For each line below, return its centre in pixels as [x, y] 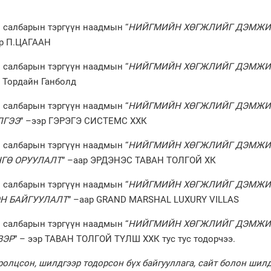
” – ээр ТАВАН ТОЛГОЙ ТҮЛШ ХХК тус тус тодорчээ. [124, 239]
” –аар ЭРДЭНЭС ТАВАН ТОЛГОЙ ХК [139, 161]
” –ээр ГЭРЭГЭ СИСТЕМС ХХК [83, 121]
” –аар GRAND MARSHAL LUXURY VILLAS [155, 200]
